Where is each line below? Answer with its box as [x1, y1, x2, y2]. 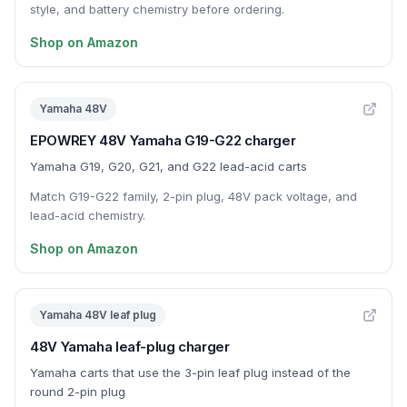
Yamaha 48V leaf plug [39, 308, 156, 322]
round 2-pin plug [30, 384, 125, 399]
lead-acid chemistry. [30, 208, 145, 223]
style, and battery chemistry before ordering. [30, 2, 284, 16]
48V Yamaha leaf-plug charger [30, 338, 230, 355]
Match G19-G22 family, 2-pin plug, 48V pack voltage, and [30, 189, 357, 203]
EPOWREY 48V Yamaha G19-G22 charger [30, 132, 296, 149]
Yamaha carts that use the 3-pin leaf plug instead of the [30, 365, 351, 380]
